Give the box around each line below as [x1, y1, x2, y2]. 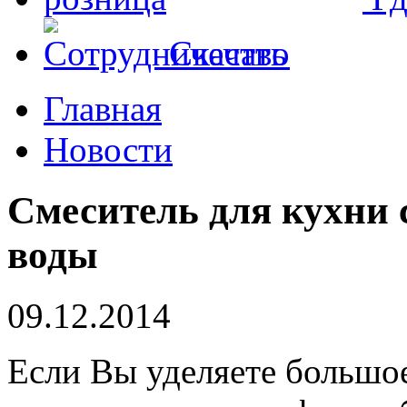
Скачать [169, 34, 287, 73]
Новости [44, 130, 173, 169]
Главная [44, 89, 162, 128]
